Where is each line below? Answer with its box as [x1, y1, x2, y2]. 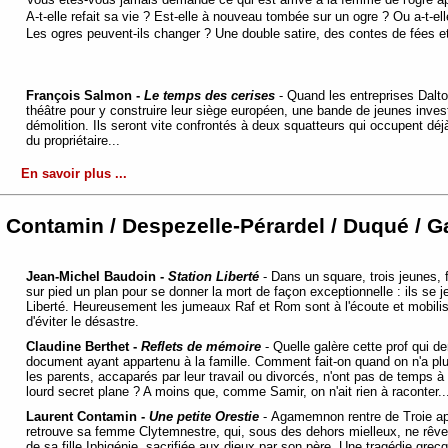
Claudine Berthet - [26, 338, 141, 354]
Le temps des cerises [144, 87, 275, 103]
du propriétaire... [26, 132, 124, 148]
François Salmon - [26, 87, 144, 103]
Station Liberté [168, 268, 259, 284]
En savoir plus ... [21, 165, 127, 181]
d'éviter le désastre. [26, 313, 147, 329]
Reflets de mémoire [141, 338, 261, 354]
